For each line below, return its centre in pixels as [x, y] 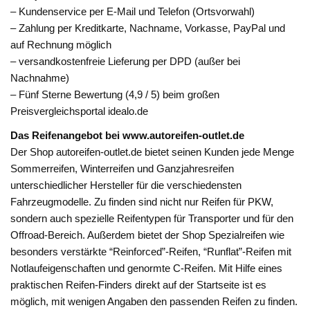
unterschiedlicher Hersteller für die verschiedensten [126, 185]
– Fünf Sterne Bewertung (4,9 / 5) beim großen [115, 94]
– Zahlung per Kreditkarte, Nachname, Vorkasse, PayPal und [148, 28]
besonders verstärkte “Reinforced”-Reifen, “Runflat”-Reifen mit [151, 252]
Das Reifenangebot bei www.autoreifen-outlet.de [128, 136]
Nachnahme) [40, 77]
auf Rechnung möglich [61, 44]
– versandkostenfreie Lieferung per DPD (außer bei [126, 61]
